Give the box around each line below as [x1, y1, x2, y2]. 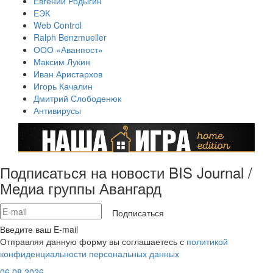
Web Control [34, 19, 82, 32]
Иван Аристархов [34, 68, 102, 80]
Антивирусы [34, 104, 81, 117]
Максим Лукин [34, 55, 90, 68]
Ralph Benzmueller [34, 31, 107, 44]
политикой [186, 235, 228, 248]
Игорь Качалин [34, 80, 93, 93]
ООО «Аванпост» [34, 43, 103, 56]
